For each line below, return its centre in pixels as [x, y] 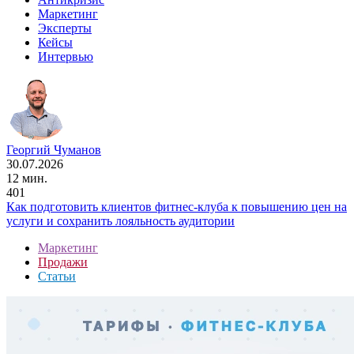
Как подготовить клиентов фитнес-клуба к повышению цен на [177, 206]
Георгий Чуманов [54, 149]
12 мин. [27, 178]
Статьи [57, 276]
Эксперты [65, 28]
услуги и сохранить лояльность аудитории [121, 220]
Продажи [63, 262]
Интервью [66, 56]
